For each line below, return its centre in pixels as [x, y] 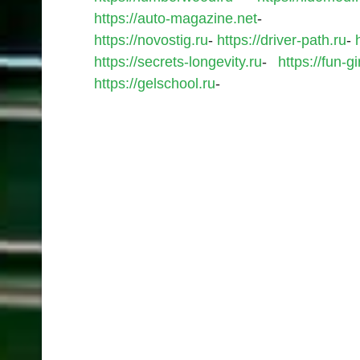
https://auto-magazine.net [176, 19]
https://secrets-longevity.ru [178, 62]
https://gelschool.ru [155, 84]
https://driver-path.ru [282, 41]
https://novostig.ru [151, 41]
